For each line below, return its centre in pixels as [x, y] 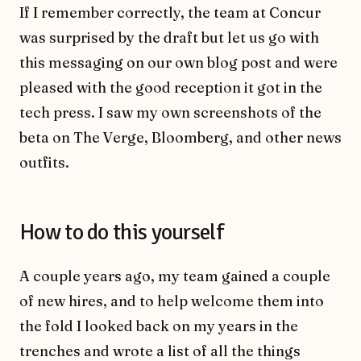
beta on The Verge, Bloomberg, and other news [180, 138]
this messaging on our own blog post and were [178, 63]
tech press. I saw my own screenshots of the [170, 113]
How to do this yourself [121, 232]
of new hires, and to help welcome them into [172, 301]
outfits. [44, 163]
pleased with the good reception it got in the [171, 88]
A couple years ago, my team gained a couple [175, 276]
